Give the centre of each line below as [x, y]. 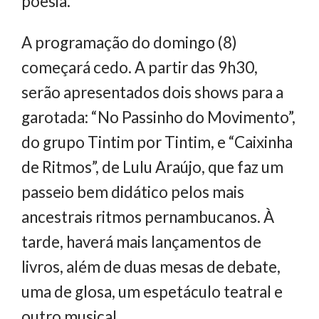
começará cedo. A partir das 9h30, [140, 67]
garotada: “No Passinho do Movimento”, [158, 117]
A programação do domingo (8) [129, 42]
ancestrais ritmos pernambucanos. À [148, 216]
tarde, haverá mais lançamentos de [141, 241]
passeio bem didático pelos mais [133, 192]
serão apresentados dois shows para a [152, 92]
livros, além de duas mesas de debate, [151, 266]
